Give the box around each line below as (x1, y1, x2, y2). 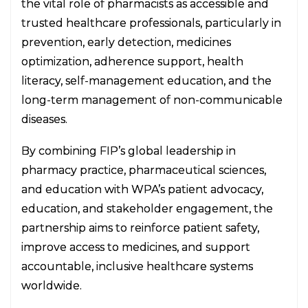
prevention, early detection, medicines (21, 36, 231, 49)
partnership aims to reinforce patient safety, (21, 221, 259, 234)
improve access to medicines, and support (21, 241, 250, 254)
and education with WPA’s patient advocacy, (21, 183, 263, 196)
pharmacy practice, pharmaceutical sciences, (21, 164, 266, 177)
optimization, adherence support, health (21, 55, 243, 68)
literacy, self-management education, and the (21, 74, 272, 87)
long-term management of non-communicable (21, 93, 283, 107)
